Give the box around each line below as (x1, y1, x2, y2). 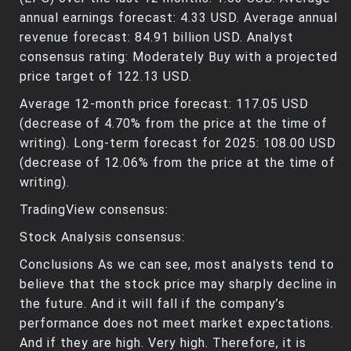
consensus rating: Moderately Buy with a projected (20, 49, 338, 65)
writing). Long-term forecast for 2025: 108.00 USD (20, 136, 336, 151)
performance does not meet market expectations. (20, 316, 334, 331)
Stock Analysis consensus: (20, 230, 185, 245)
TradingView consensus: (20, 202, 168, 218)
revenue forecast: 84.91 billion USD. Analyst (20, 30, 294, 45)
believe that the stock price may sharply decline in (20, 277, 337, 292)
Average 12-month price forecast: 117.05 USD (20, 96, 309, 112)
